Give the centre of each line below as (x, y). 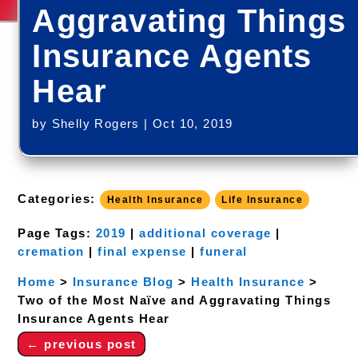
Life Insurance (263, 200)
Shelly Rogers (95, 123)
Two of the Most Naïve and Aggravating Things (175, 300)
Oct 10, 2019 (193, 123)
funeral (224, 251)
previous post (90, 344)
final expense (142, 251)
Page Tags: (57, 233)
